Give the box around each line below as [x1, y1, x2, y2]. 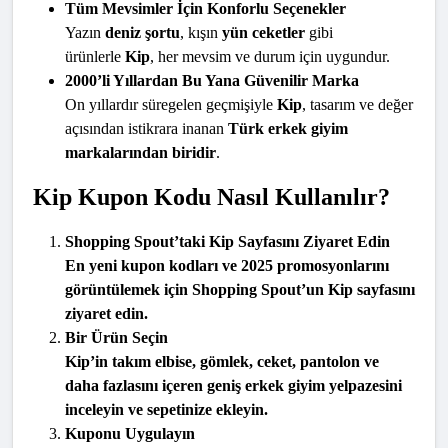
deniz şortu [105, 24, 180, 42]
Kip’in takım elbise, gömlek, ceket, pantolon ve [65, 353, 379, 371]
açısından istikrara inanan [65, 120, 228, 138]
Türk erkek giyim [228, 120, 348, 138]
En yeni [65, 257, 121, 275]
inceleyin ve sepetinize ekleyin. [65, 401, 268, 419]
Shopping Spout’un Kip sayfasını [192, 281, 415, 299]
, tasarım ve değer [302, 96, 413, 114]
